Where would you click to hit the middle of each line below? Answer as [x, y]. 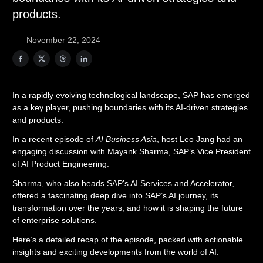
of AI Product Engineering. [61, 164]
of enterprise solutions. [55, 220]
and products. [38, 120]
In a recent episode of [54, 139]
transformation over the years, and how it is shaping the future [128, 208]
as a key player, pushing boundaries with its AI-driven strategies [130, 107]
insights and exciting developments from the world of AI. [116, 252]
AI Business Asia [126, 139]
